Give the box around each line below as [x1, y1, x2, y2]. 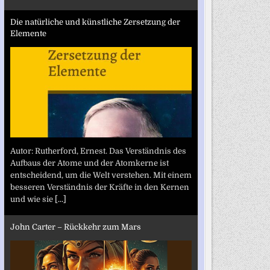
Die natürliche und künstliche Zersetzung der [10, 17, 180, 27]
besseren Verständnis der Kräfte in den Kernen [10, 182, 189, 192]
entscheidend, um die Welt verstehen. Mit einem [10, 170, 192, 180]
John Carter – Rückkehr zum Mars [10, 222, 141, 231]
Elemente [10, 29, 46, 38]
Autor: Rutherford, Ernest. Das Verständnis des [10, 146, 186, 155]
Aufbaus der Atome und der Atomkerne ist [10, 158, 169, 168]
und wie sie [10, 194, 55, 204]
